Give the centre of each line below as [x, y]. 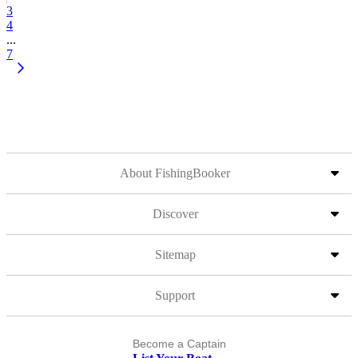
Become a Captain [179, 344]
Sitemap [175, 255]
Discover [175, 214]
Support [175, 295]
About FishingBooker [175, 173]
